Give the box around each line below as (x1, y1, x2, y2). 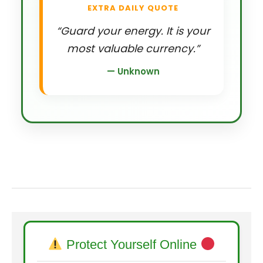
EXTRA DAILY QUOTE (87, 2, 179, 14)
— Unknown (106, 65, 160, 77)
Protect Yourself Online (63, 237, 200, 252)
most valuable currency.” (66, 41, 200, 56)
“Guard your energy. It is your (56, 23, 210, 38)
